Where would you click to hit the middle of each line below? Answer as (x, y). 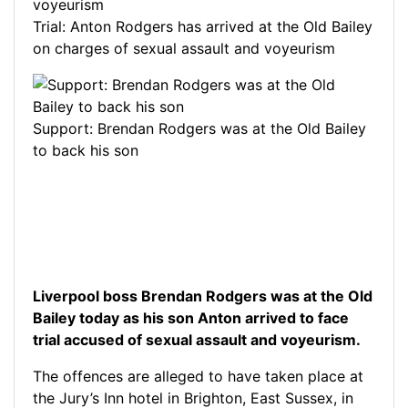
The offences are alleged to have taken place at (198, 377)
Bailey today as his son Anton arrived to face (191, 318)
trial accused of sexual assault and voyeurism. (197, 340)
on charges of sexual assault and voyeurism (184, 49)
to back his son (86, 151)
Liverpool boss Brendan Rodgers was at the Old (203, 296)
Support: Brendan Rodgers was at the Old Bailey (199, 129)
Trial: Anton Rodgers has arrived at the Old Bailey (203, 27)
